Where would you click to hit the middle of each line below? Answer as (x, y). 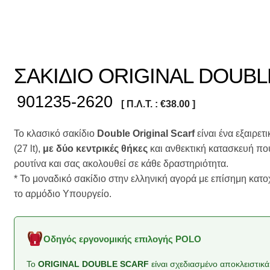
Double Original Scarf (146, 134)
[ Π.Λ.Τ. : (141, 104)
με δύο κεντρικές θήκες (96, 149)
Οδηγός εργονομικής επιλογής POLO (122, 239)
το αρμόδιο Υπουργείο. (63, 194)
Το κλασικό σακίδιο (56, 134)
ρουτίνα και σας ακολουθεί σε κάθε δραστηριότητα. (121, 164)
